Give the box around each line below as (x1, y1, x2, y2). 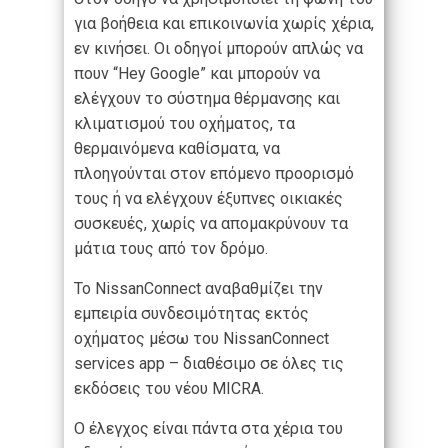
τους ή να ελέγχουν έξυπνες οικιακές (74, 189, 343, 209)
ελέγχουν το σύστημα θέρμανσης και (74, 89, 340, 109)
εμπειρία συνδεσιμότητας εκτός (74, 304, 309, 324)
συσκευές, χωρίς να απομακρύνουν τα (74, 214, 348, 234)
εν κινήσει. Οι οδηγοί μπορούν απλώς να (74, 39, 363, 59)
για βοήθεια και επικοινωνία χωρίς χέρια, (74, 14, 374, 34)
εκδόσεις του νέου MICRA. (74, 379, 264, 399)
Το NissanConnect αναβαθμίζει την (74, 279, 323, 299)
